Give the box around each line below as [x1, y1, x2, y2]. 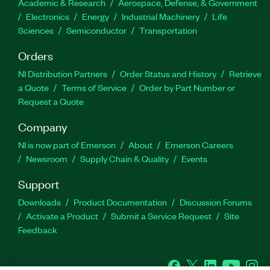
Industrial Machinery [122, 10, 199, 22]
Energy [82, 10, 109, 22]
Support [18, 175, 59, 191]
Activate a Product [26, 209, 98, 222]
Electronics [26, 10, 69, 22]
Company [18, 118, 67, 134]
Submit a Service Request [111, 209, 212, 222]
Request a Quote [18, 95, 84, 107]
